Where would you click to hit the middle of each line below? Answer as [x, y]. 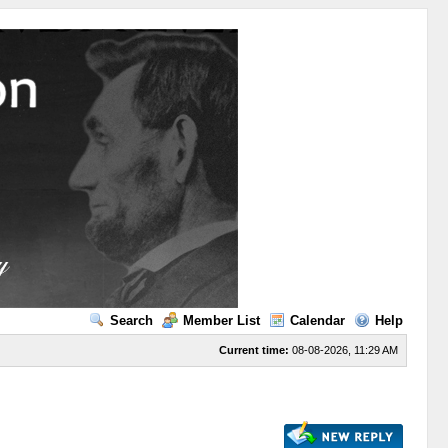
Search [131, 320]
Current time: [253, 350]
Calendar [317, 320]
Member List [221, 320]
